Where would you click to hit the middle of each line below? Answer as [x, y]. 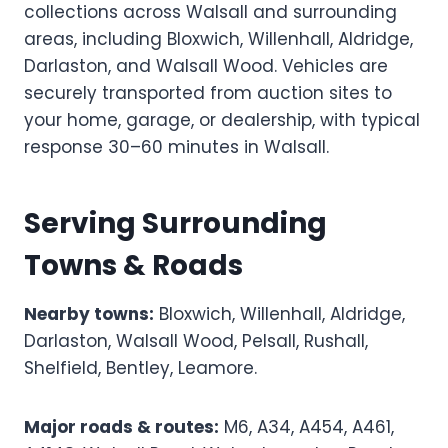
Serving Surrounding [175, 223]
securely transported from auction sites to [208, 92]
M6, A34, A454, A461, [306, 426]
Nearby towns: [89, 313]
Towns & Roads [133, 265]
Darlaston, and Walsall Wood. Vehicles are [206, 65]
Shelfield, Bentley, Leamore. [140, 367]
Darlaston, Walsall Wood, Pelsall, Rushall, [196, 340]
